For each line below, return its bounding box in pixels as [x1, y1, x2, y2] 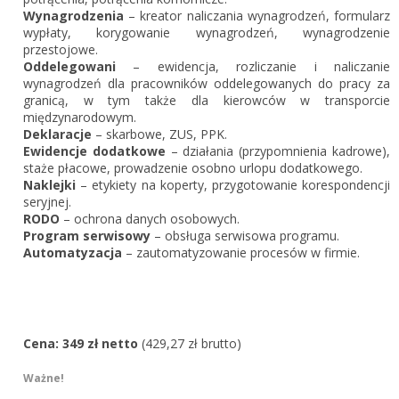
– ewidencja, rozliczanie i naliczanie [116, 58, 390, 75]
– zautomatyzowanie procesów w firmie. [122, 244, 360, 261]
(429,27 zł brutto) [138, 335, 241, 352]
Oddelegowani [23, 58, 116, 75]
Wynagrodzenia [23, 7, 124, 24]
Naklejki [23, 176, 76, 193]
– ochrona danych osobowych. [60, 210, 240, 227]
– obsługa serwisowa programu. [151, 227, 339, 244]
